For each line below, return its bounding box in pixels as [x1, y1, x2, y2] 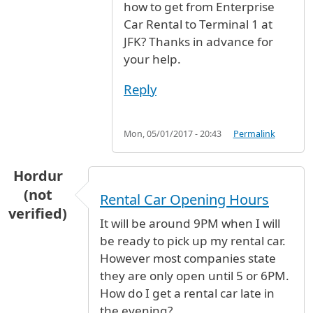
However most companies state [100, 249, 276, 266]
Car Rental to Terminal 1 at [124, 15, 272, 32]
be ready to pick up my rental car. [100, 232, 286, 249]
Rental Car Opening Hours [100, 189, 269, 209]
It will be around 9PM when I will [100, 214, 280, 231]
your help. [124, 50, 181, 67]
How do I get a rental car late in [100, 284, 275, 301]
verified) [8, 203, 67, 223]
